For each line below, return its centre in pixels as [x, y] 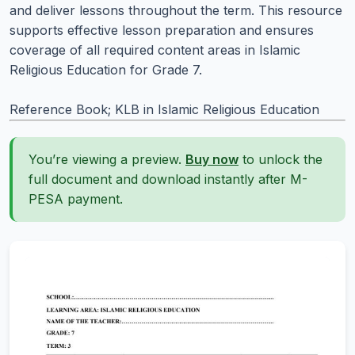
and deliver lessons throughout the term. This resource [176, 10]
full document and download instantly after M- [168, 179]
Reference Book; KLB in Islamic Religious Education [164, 109]
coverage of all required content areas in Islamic [155, 50]
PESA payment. [76, 199]
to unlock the [281, 159]
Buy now [212, 159]
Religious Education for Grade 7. [106, 70]
